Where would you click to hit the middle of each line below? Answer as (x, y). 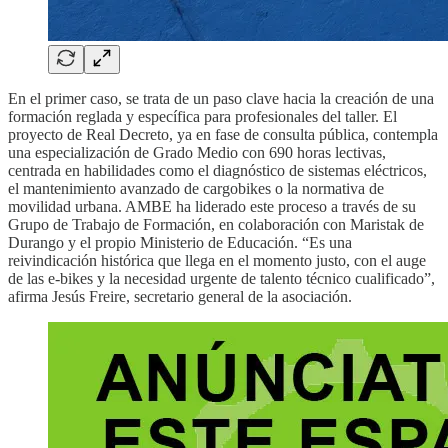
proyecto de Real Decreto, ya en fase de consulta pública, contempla (223, 134)
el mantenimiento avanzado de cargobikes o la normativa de (196, 188)
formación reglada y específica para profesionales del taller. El (202, 116)
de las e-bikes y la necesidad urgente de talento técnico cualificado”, (221, 278)
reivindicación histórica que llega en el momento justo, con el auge (217, 260)
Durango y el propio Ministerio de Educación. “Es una (180, 242)
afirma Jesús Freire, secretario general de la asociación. (180, 296)
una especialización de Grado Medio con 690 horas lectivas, (197, 152)
